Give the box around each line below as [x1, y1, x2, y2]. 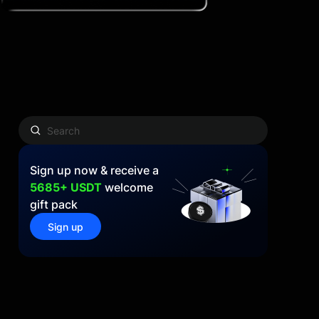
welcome [102, 180, 153, 194]
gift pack [30, 197, 78, 211]
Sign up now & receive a [30, 163, 159, 177]
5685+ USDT [30, 180, 102, 194]
